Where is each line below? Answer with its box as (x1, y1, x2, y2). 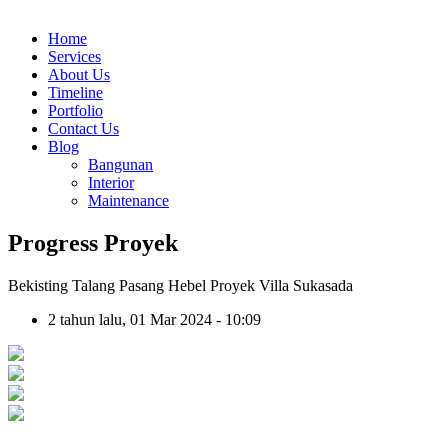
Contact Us (48, 120, 119, 137)
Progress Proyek (8, 229, 178, 256)
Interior (88, 174, 134, 191)
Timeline (48, 84, 103, 101)
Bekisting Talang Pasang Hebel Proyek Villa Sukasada (8, 276, 353, 294)
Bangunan (88, 156, 153, 173)
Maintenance (88, 192, 169, 209)
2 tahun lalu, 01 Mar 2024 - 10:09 (48, 310, 261, 328)
